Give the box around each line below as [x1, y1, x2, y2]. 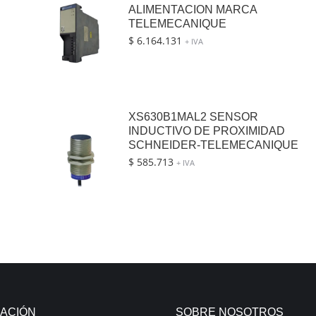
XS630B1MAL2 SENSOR [128, 111, 258, 123]
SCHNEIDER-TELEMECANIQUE [128, 139, 298, 152]
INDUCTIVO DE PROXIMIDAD [128, 125, 285, 138]
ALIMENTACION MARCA [128, 4, 257, 16]
